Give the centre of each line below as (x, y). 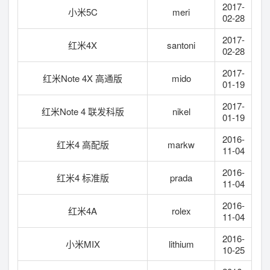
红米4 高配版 (83, 144)
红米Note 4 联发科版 (83, 111)
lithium (181, 243)
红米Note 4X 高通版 (83, 78)
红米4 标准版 (83, 177)
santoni (181, 45)
